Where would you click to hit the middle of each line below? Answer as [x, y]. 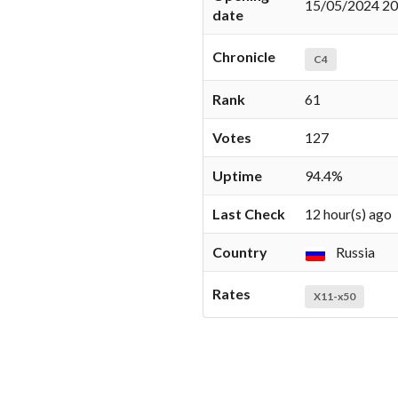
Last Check [249, 214]
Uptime [237, 175]
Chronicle [244, 56]
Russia [354, 252]
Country [240, 252]
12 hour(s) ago [348, 214]
